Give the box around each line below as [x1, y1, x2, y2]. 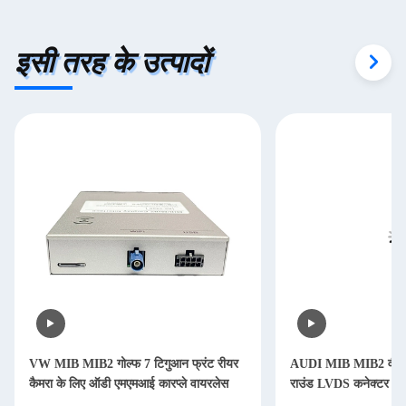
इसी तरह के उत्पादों [14, 45, 208, 79]
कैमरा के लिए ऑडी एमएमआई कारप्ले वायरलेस [29, 377, 228, 391]
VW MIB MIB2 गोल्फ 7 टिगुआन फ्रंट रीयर [29, 357, 238, 371]
